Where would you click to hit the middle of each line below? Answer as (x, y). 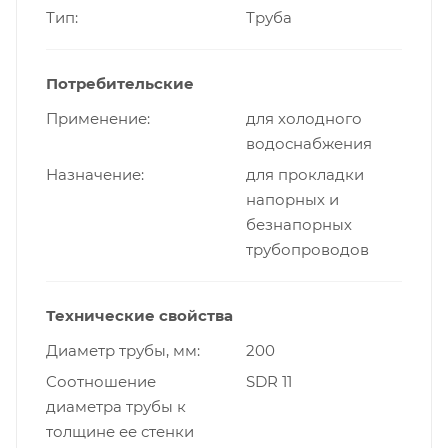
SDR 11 (269, 381)
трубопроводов (307, 249)
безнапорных (299, 224)
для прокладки (305, 174)
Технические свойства (139, 315)
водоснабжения (309, 143)
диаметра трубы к (116, 406)
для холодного (304, 118)
